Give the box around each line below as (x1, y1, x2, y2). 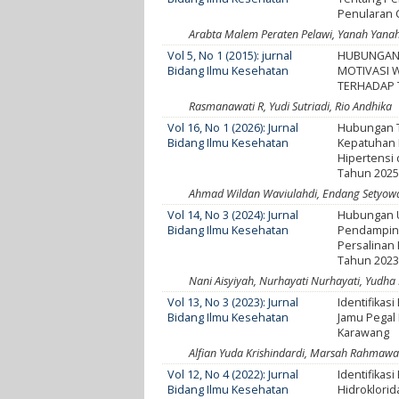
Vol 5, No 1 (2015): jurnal (167, 47, 293, 63)
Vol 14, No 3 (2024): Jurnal (167, 207, 299, 223)
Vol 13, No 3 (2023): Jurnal (167, 294, 299, 310)
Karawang (338, 324, 390, 340)
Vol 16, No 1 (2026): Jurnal (167, 119, 299, 135)
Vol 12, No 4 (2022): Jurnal (167, 366, 299, 382)
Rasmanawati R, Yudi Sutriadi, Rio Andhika (189, 98, 392, 114)
